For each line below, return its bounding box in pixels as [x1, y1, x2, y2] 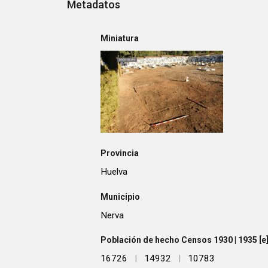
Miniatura [100, 33, 139, 43]
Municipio [100, 191, 140, 202]
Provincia [100, 148, 139, 159]
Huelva [100, 166, 127, 178]
